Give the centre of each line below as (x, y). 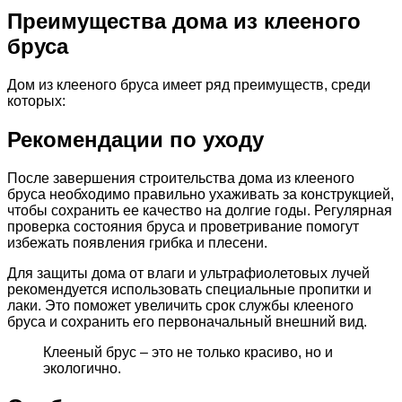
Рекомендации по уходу (135, 140)
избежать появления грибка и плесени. (137, 243)
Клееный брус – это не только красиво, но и (188, 353)
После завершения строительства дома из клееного (181, 179)
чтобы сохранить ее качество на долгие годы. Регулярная (200, 211)
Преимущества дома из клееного (184, 22)
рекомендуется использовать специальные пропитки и (189, 290)
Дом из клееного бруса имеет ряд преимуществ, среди (189, 85)
